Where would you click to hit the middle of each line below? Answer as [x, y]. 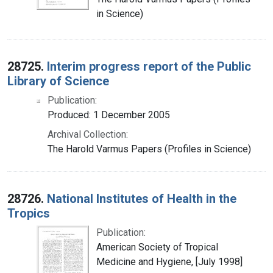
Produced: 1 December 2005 [109, 115]
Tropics [29, 213]
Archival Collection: [88, 134]
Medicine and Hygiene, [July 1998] [169, 261]
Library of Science [58, 81]
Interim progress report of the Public [149, 66]
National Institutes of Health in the [142, 198]
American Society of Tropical [157, 247]
